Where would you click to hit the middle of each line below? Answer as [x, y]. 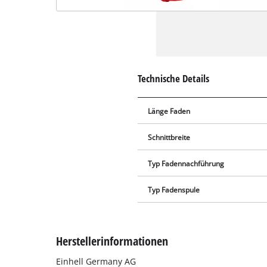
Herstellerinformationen [112, 240]
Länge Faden [169, 111]
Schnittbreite [169, 137]
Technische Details [174, 78]
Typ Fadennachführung [186, 163]
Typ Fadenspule [174, 190]
